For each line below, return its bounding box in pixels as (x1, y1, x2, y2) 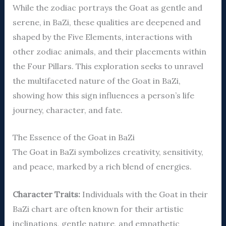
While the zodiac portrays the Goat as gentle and (12, 2, 202, 13)
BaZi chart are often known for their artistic (12, 203, 184, 214)
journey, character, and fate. (12, 104, 123, 115)
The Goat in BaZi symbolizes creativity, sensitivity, (12, 147, 203, 157)
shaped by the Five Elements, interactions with (12, 31, 192, 42)
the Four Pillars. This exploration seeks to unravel (12, 61, 203, 71)
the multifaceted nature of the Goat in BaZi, (12, 75, 181, 86)
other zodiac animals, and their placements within (12, 46, 206, 56)
